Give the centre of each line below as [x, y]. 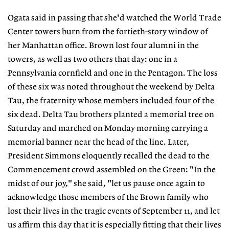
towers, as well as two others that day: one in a [93, 60]
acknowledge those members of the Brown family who [108, 198]
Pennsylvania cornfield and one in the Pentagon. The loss [113, 74]
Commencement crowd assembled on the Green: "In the [112, 170]
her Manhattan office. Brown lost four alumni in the [103, 46]
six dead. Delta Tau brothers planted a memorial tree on [111, 115]
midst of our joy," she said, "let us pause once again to [106, 184]
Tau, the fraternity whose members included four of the [111, 101]
